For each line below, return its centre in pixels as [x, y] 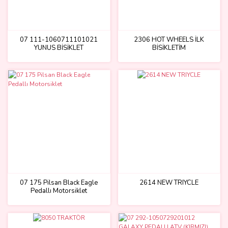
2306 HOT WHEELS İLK [169, 40]
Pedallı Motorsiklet [59, 191]
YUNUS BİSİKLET [59, 48]
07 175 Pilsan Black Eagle [59, 182]
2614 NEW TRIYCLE [169, 182]
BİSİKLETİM [169, 48]
